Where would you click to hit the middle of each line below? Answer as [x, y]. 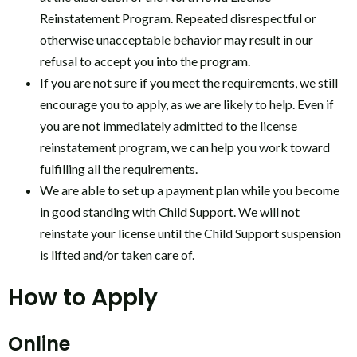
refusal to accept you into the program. [145, 61]
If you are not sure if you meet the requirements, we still [189, 82]
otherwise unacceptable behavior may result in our [177, 39]
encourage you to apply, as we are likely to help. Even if [187, 104]
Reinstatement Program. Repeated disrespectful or [178, 18]
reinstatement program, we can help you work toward [185, 147]
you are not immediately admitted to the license [169, 125]
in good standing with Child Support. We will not [170, 211]
